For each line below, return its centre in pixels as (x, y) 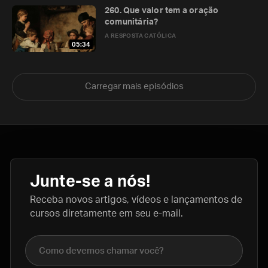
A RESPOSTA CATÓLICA (141, 36)
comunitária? (132, 22)
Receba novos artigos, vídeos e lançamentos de (136, 200)
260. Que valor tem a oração (162, 11)
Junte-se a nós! (90, 182)
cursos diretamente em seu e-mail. (106, 214)
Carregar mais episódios (134, 86)
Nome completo (61, 242)
